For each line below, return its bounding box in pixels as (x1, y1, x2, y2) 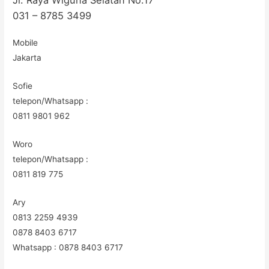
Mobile (13, 37, 38, 47)
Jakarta (13, 52, 42, 62)
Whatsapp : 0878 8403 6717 (13, 242, 124, 252)
